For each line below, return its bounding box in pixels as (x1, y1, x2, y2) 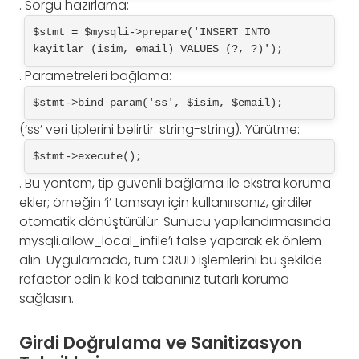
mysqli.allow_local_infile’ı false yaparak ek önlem (19, 231, 321, 250)
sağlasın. (19, 288, 74, 308)
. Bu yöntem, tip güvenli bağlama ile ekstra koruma (19, 173, 331, 192)
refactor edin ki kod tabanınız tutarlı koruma (19, 269, 289, 288)
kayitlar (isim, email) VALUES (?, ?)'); (33, 42, 283, 55)
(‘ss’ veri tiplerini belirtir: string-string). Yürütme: (19, 119, 300, 139)
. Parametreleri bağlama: (19, 66, 171, 85)
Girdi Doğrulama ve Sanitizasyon (19, 329, 301, 355)
